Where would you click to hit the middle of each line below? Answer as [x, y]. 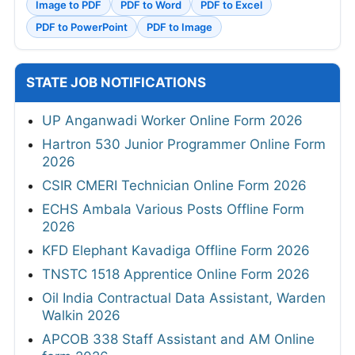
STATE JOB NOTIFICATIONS [116, 82]
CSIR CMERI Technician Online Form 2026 [174, 185]
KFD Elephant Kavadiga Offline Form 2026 [176, 250]
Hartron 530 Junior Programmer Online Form [184, 144]
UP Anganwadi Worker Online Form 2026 [172, 120]
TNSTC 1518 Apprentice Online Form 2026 [176, 274]
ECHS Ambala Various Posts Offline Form [173, 209]
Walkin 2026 [81, 315]
